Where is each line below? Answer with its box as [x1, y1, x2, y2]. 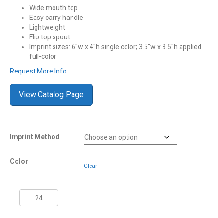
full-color [29, 53, 56, 61]
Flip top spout [29, 33, 70, 41]
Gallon [19, 200, 40, 208]
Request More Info [10, 67, 67, 75]
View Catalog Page [19, 90, 84, 100]
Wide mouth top [29, 4, 78, 12]
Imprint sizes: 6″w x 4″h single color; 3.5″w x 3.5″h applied [29, 43, 201, 51]
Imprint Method [10, 133, 60, 141]
